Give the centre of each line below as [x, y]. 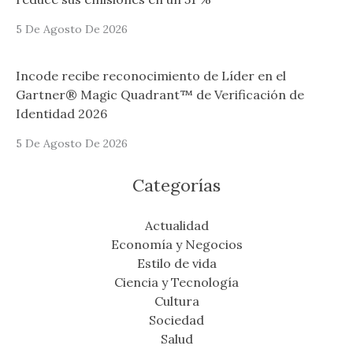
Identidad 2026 [61, 113]
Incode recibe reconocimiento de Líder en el [151, 75]
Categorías [176, 185]
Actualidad [176, 225]
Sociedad [176, 320]
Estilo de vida [176, 263]
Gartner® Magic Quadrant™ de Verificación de [160, 94]
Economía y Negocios [176, 244]
